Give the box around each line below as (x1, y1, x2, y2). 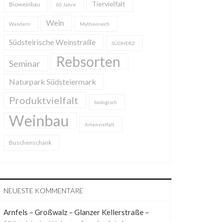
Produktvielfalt (9, 94, 78, 106)
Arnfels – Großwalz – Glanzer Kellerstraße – (3, 208, 149, 217)
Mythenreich (80, 21, 110, 27)
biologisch (94, 99, 117, 105)
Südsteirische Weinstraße (9, 37, 96, 47)
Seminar (9, 58, 40, 69)
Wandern (9, 21, 30, 27)
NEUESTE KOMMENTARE (3, 186, 83, 195)
